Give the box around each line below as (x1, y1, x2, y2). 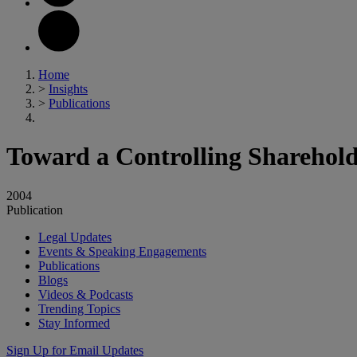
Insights (49, 82, 88, 96)
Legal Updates (38, 229, 112, 244)
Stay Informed (38, 316, 110, 330)
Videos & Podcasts (38, 287, 133, 301)
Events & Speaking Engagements (38, 244, 206, 258)
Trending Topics (38, 301, 120, 316)
